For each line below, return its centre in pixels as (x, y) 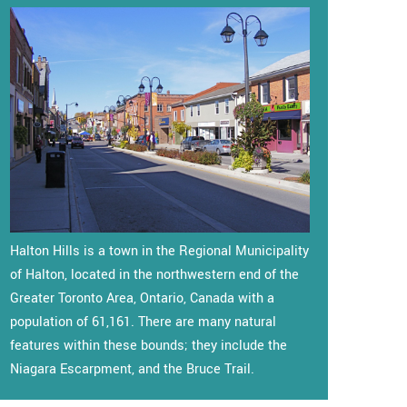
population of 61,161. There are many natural (143, 322)
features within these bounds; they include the (149, 345)
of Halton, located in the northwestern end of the (154, 274)
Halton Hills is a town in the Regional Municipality (159, 251)
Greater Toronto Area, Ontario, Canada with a (142, 298)
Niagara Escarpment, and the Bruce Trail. (132, 369)
